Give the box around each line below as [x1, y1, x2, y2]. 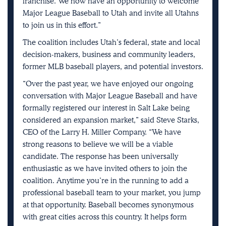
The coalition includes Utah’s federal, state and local [23, 37, 200, 47]
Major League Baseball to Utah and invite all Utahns [23, 8, 199, 18]
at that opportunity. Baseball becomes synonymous [23, 200, 194, 209]
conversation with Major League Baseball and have [23, 91, 197, 100]
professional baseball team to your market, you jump [23, 188, 201, 197]
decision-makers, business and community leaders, [23, 49, 195, 59]
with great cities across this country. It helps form [23, 212, 187, 221]
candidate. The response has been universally [23, 151, 178, 161]
